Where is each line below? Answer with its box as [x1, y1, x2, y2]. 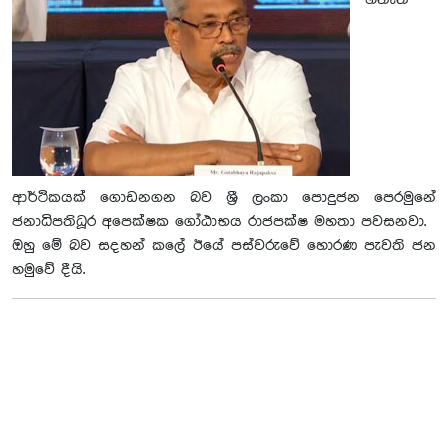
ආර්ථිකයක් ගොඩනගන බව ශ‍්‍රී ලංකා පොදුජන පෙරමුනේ [12, 190, 436, 206]
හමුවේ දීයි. [12, 262, 85, 278]
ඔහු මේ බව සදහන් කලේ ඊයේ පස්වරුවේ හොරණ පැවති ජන [12, 238, 436, 254]
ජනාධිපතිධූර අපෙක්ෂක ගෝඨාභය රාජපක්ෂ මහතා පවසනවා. [12, 214, 426, 230]
